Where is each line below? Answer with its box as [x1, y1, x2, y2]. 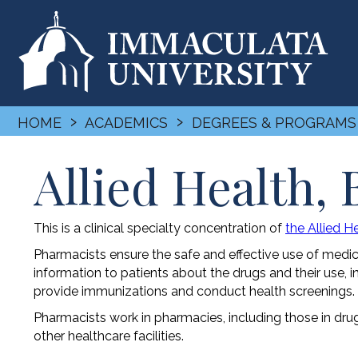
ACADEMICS [85, 113, 168, 131]
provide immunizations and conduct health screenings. [34, 283, 355, 299]
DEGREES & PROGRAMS [192, 113, 356, 131]
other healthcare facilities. [34, 328, 184, 344]
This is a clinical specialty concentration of [34, 220, 285, 236]
